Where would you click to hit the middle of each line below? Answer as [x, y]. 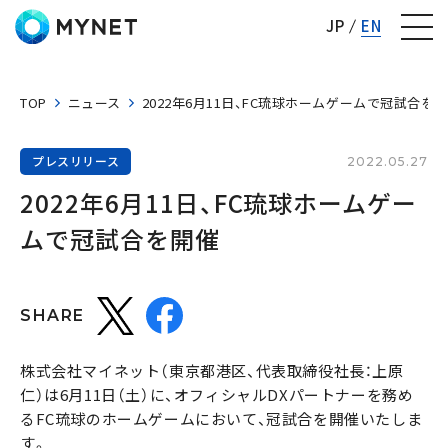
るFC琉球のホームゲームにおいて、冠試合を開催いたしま [221, 419]
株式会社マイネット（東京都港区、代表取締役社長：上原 [212, 371]
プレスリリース [76, 161]
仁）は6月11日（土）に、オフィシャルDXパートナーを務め [217, 395]
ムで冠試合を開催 [120, 239]
